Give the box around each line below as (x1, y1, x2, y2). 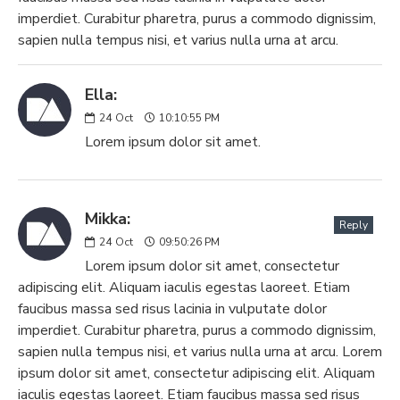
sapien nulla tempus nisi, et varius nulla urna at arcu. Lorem (18, 342, 382, 362)
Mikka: (85, 208, 130, 229)
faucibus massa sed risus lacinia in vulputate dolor (18, 299, 327, 319)
